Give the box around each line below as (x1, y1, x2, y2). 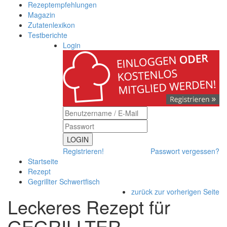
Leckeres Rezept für (8, 194, 170, 219)
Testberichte (28, 30, 67, 40)
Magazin (28, 10, 55, 20)
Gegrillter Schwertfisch (28, 176, 100, 186)
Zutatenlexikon (28, 20, 75, 30)
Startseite (28, 156, 58, 166)
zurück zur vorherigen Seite (131, 186, 219, 197)
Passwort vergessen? (150, 146, 219, 156)
